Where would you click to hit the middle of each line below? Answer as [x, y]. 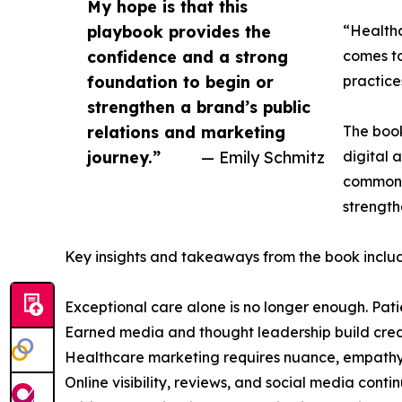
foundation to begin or [180, 82]
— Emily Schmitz [263, 157]
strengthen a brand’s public [199, 107]
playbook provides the [179, 32]
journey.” [124, 157]
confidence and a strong [188, 57]
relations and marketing [186, 132]
